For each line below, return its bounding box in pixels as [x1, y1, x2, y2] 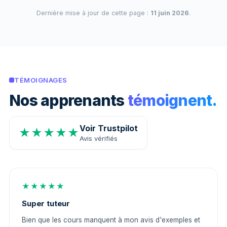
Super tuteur [22, 199, 70, 208]
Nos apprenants [9, 91, 128, 109]
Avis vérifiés [80, 134, 118, 142]
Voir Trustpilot [80, 123, 138, 133]
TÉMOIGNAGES [14, 76, 67, 84]
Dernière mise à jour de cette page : [36, 9, 150, 17]
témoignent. [127, 91, 217, 109]
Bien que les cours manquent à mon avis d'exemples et [22, 216, 200, 224]
